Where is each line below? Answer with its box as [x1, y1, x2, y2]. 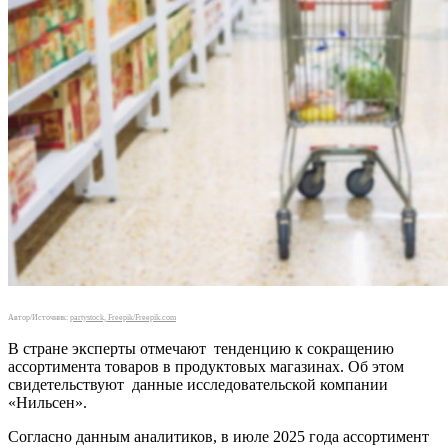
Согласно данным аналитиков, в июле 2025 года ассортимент [8, 427, 429, 445]
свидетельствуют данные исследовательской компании [8, 375, 388, 393]
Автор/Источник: [8, 312, 70, 322]
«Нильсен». [8, 393, 87, 411]
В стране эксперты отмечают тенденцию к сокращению [8, 339, 394, 357]
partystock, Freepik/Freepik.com [70, 312, 176, 322]
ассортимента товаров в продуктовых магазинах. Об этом [8, 357, 404, 375]
